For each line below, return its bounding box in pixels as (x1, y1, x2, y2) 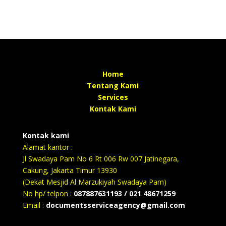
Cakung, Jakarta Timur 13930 (22, 165, 117, 175)
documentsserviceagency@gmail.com (45, 200, 185, 210)
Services (97, 92, 128, 102)
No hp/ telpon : (22, 189, 74, 198)
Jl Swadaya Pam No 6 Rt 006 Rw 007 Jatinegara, (22, 154, 179, 163)
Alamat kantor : (22, 142, 73, 152)
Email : (22, 200, 46, 210)
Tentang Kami (87, 81, 139, 90)
